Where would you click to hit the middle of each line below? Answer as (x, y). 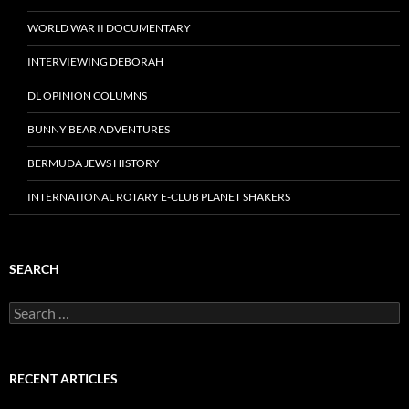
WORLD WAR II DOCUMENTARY (109, 28)
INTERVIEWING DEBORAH (95, 62)
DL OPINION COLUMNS (87, 96)
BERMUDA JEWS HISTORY (94, 163)
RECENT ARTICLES (63, 379)
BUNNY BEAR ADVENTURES (99, 130)
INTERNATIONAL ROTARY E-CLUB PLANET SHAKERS (159, 197)
